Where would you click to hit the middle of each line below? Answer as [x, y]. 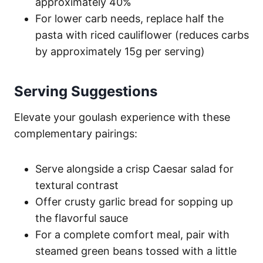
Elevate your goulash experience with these [122, 117]
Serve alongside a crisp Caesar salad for [134, 168]
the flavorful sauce [82, 218]
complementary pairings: [76, 133]
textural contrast [77, 185]
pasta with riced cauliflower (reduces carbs [142, 35]
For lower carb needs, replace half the [129, 18]
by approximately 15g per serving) [120, 51]
